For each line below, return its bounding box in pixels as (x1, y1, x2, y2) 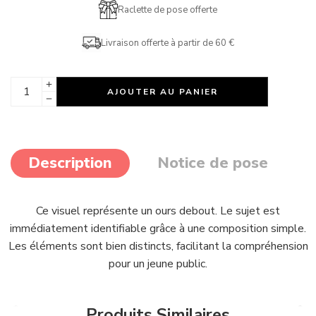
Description (28, 152, 112, 174)
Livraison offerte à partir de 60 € (101, 36, 234, 49)
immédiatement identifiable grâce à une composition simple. (10, 221, 306, 236)
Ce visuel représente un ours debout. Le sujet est (36, 203, 280, 219)
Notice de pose (157, 152, 268, 174)
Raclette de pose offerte (118, 3, 217, 16)
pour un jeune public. (109, 256, 207, 272)
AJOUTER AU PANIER (107, 86, 218, 97)
